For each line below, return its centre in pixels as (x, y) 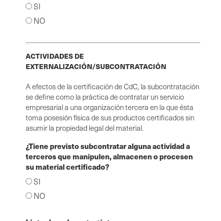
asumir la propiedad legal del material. (85, 128)
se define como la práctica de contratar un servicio (105, 96)
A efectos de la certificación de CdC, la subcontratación (112, 86)
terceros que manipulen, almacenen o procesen (109, 156)
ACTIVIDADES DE (55, 55)
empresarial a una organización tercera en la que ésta (110, 107)
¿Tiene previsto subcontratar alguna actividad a (108, 146)
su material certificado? (68, 166)
